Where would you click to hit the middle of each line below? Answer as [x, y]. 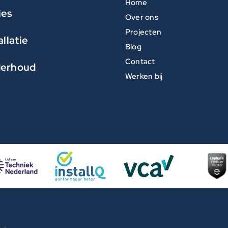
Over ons [141, 17]
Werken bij [144, 76]
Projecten [143, 32]
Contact [140, 61]
